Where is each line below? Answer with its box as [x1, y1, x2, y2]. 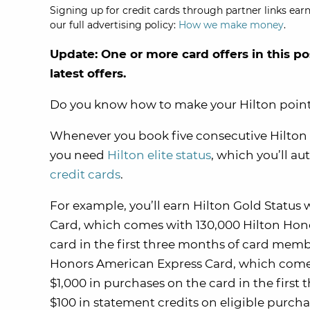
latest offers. [50, 66, 126, 80]
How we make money [179, 19, 284, 31]
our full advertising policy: [50, 19, 179, 31]
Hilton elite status [107, 148, 211, 162]
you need [50, 148, 107, 162]
